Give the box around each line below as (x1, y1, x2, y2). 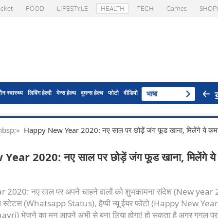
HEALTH (101, 5, 125, 12)
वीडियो (124, 89, 138, 97)
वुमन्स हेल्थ (81, 89, 103, 97)
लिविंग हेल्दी (28, 89, 52, 97)
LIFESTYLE (57, 5, 88, 12)
